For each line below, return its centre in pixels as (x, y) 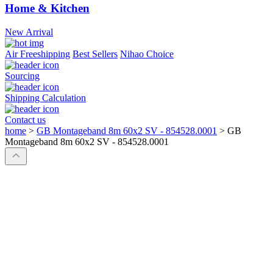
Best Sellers (95, 54)
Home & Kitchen (47, 9)
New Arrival (29, 32)
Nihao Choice (147, 54)
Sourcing (22, 76)
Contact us (25, 120)
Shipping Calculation (45, 98)
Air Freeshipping (37, 54)
